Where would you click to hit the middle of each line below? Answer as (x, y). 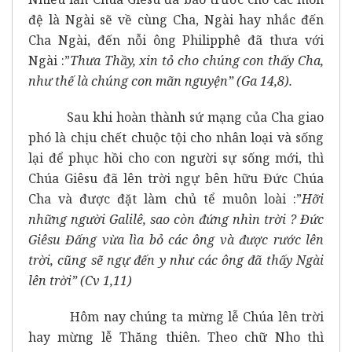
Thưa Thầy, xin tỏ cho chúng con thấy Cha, (197, 60)
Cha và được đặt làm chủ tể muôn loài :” (165, 198)
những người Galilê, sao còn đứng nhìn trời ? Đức (176, 219)
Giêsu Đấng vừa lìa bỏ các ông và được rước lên (176, 239)
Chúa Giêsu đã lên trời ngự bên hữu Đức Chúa (176, 178)
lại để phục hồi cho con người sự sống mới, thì (176, 158)
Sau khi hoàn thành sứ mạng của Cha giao (176, 117)
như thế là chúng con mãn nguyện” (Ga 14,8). (160, 81)
